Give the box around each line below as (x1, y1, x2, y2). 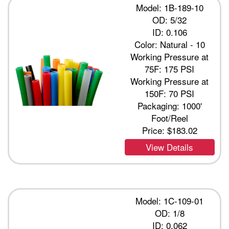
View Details (146, 141, 194, 154)
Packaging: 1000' (137, 99, 202, 112)
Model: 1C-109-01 (135, 194, 204, 208)
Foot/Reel (151, 111, 188, 125)
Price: (142, 124, 167, 137)
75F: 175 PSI (145, 62, 195, 76)
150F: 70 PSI (145, 87, 195, 100)
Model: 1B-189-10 (135, 1, 203, 14)
